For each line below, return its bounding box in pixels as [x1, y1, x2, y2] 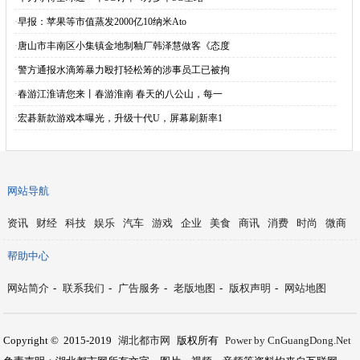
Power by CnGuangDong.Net [225, 334, 352, 346]
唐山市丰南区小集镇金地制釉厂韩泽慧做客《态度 [17, 40, 230, 51]
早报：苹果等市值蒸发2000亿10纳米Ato [17, 16, 186, 27]
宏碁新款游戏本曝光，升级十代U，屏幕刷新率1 [17, 112, 223, 124]
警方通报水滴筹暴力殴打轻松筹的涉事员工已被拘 [17, 64, 230, 76]
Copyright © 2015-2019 [3, 334, 115, 346]
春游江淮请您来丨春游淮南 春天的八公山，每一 [17, 88, 223, 100]
